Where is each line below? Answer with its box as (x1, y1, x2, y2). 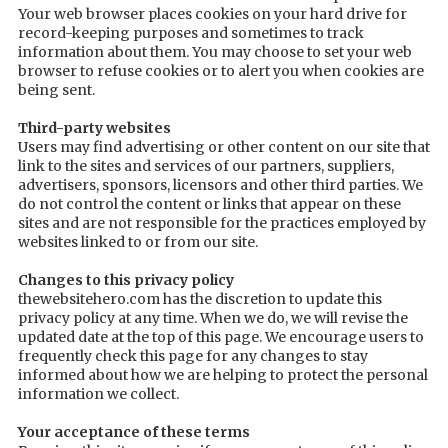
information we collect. (18, 384, 179, 403)
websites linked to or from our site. (18, 232, 258, 251)
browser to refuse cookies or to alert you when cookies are (18, 61, 424, 80)
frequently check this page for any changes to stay (18, 346, 368, 365)
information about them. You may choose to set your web (18, 42, 412, 61)
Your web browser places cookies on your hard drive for (18, 4, 407, 23)
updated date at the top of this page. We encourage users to (18, 327, 424, 346)
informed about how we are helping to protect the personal (18, 365, 428, 384)
